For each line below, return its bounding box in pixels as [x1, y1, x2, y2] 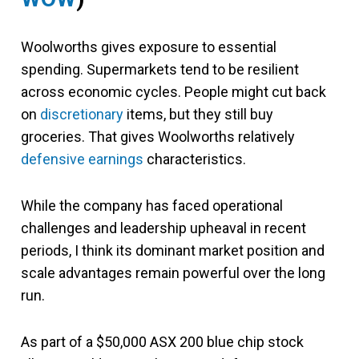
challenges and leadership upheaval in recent [21, 220, 306, 236]
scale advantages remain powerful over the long [21, 264, 325, 281]
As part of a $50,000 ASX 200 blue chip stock [21, 333, 304, 350]
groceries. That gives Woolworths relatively [21, 128, 295, 145]
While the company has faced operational [21, 197, 283, 214]
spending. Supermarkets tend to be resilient [21, 61, 299, 78]
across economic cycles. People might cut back [21, 83, 326, 100]
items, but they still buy [123, 106, 273, 123]
